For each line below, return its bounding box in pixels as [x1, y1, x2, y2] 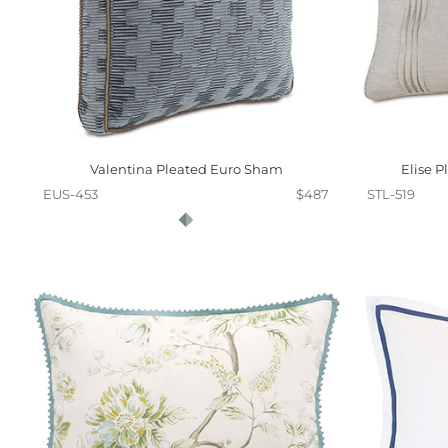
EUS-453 [43, 186, 98, 202]
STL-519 [367, 186, 415, 202]
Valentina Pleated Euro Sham [89, 161, 283, 177]
